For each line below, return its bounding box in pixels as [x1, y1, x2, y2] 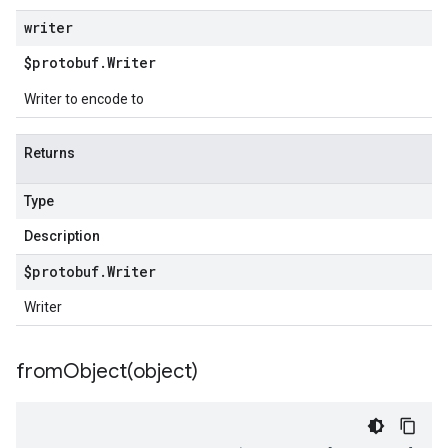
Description [24, 228, 100, 244]
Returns [24, 145, 75, 161]
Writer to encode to [24, 91, 144, 107]
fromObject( [16, 359, 133, 384]
